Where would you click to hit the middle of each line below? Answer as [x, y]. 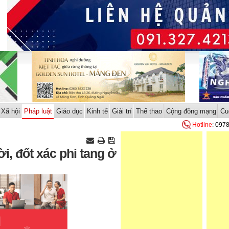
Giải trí [122, 111]
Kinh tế [97, 111]
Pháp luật [38, 111]
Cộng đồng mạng [191, 111]
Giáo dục [69, 111]
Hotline [202, 125]
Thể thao [149, 111]
